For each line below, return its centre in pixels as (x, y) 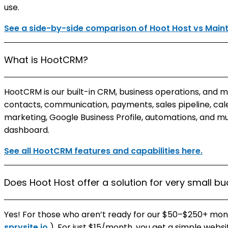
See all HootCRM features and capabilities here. (103, 151)
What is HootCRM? (46, 60)
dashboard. (27, 130)
